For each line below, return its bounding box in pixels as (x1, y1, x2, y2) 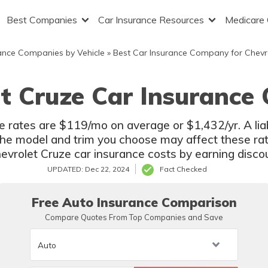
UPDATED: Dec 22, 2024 (47, 165, 129, 173)
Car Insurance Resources (98, 14, 204, 26)
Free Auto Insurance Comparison (31, 194, 237, 210)
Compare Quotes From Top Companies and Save (45, 212, 223, 222)
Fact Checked (160, 165, 207, 173)
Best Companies (6, 14, 77, 26)
